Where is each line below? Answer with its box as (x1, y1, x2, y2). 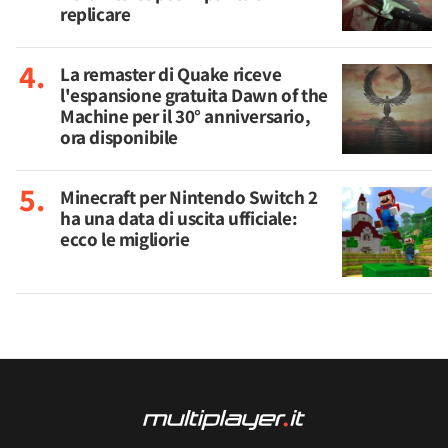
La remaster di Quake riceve (60, 61, 282, 87)
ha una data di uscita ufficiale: (60, 205, 298, 231)
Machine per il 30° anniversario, (60, 103, 311, 129)
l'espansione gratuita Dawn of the (60, 82, 328, 108)
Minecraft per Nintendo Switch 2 (60, 184, 318, 210)
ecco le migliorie (60, 226, 190, 252)
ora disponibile (60, 124, 178, 150)
